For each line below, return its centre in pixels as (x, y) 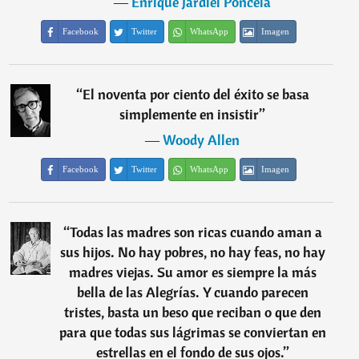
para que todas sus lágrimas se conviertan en (192, 332)
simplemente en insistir (190, 114)
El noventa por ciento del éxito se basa (196, 94)
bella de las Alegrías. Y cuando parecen (192, 292)
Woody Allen (202, 140)
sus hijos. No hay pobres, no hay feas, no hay (192, 252)
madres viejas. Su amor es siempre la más (192, 272)
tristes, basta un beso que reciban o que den (192, 312)
